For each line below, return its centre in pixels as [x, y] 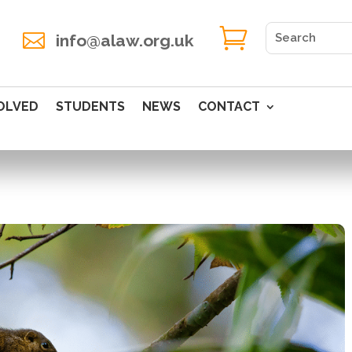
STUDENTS [91, 106]
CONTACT [229, 106]
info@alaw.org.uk [125, 40]
